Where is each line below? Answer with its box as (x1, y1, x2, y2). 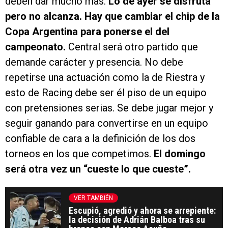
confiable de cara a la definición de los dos (5, 132, 195, 145)
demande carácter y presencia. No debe (5, 55, 183, 68)
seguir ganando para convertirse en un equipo (5, 117, 208, 129)
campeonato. (5, 40, 66, 53)
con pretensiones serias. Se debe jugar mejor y (5, 101, 213, 114)
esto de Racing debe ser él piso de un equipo (5, 86, 207, 99)
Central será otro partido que (66, 40, 198, 53)
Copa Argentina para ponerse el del (5, 25, 169, 38)
